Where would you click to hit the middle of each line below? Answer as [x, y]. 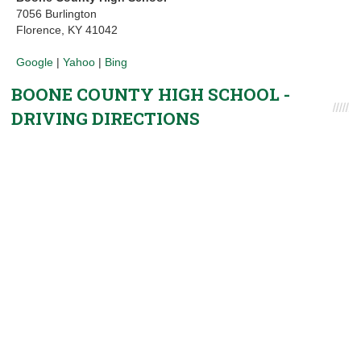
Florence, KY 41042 [67, 30]
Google [35, 62]
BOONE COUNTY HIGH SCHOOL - [151, 94]
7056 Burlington [56, 14]
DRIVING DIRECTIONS [106, 118]
